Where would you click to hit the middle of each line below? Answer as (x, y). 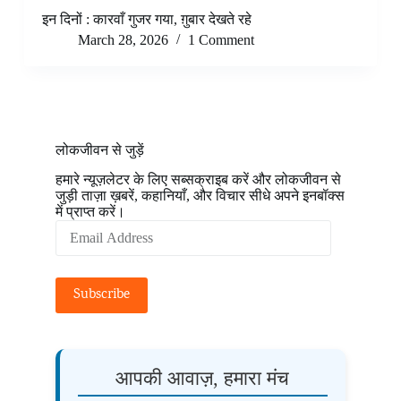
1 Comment (221, 40)
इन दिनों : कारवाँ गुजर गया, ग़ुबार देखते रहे (148, 20)
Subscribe (101, 295)
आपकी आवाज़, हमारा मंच (203, 378)
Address (77, 241)
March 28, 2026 (123, 40)
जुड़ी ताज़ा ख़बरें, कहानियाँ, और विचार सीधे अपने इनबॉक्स (200, 195)
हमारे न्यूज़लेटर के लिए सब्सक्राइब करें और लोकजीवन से (198, 179)
